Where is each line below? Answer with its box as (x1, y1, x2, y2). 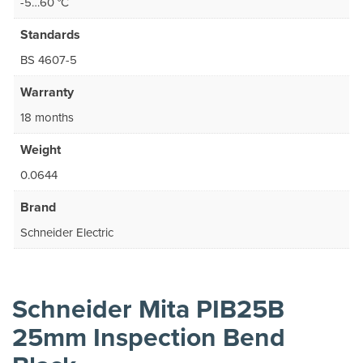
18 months (20, 110, 74, 126)
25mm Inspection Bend (12, 322, 285, 354)
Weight (20, 142, 61, 159)
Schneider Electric (20, 225, 113, 241)
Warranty (20, 84, 74, 101)
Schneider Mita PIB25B (12, 294, 284, 326)
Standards (20, 27, 80, 44)
